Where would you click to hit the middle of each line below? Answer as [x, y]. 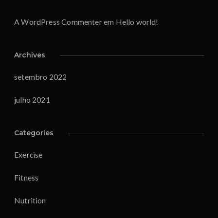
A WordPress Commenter [58, 21]
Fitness [27, 177]
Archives [30, 55]
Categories [34, 133]
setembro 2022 [41, 76]
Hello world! [137, 21]
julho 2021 [32, 99]
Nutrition [30, 200]
